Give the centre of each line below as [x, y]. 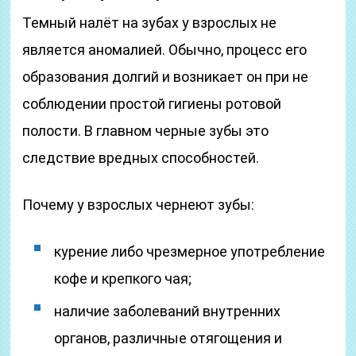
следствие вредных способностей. [141, 158]
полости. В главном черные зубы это [146, 131]
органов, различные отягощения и [168, 338]
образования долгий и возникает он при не [166, 77]
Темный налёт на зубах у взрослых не [150, 23]
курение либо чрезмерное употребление [190, 252]
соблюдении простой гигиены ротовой [152, 104]
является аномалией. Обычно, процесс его [165, 50]
